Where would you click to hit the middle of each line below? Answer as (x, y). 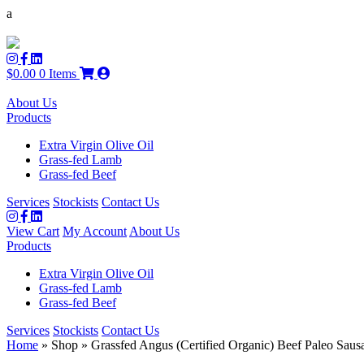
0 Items (58, 74)
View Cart (33, 231)
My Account (95, 231)
